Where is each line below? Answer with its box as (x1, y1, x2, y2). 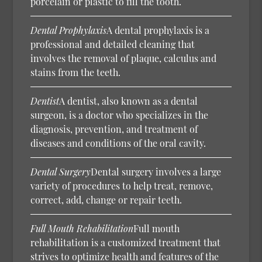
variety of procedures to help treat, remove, (30, 179, 213, 192)
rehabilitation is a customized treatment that (30, 236, 221, 249)
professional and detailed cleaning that (30, 37, 195, 50)
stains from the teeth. (30, 65, 121, 78)
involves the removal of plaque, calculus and (30, 51, 217, 64)
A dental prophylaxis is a (106, 23, 210, 36)
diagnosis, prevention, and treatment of (30, 122, 198, 135)
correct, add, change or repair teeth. (30, 193, 182, 206)
